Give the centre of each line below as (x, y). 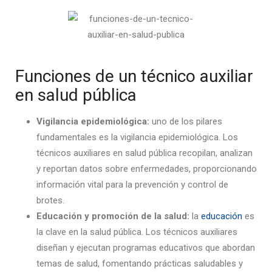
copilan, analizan (220, 153)
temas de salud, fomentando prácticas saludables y (140, 263)
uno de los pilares (187, 121)
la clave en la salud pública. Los (100, 232)
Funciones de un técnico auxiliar (134, 76)
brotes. (52, 200)
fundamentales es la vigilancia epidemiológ (122, 137)
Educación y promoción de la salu (109, 216)
